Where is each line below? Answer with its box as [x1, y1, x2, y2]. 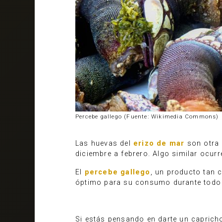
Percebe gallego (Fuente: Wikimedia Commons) [75, 113, 219, 120]
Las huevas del [75, 139, 133, 148]
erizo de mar [133, 139, 185, 148]
